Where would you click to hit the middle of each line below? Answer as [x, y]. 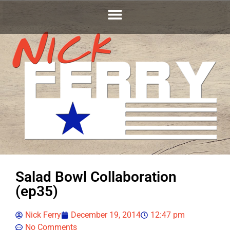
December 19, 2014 [106, 215]
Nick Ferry [43, 215]
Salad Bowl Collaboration [96, 177]
